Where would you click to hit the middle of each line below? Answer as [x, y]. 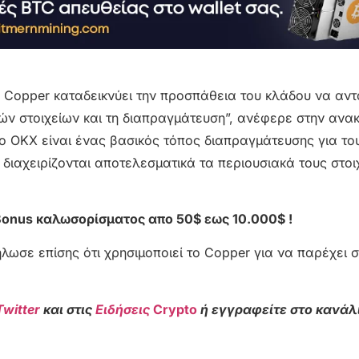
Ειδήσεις [124, 309]
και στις [69, 309]
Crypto [175, 309]
